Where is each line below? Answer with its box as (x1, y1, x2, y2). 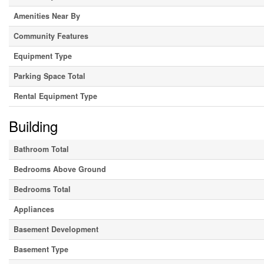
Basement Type (14, 244, 68, 255)
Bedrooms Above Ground (14, 164, 106, 175)
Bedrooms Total (14, 184, 71, 195)
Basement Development (14, 224, 98, 235)
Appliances (14, 204, 54, 215)
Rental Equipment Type (14, 91, 97, 102)
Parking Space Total (14, 71, 85, 82)
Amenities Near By (14, 11, 80, 22)
